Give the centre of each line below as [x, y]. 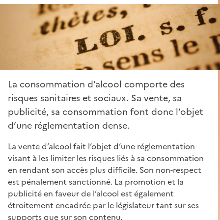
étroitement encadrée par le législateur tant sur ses [103, 205]
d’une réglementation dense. [69, 125]
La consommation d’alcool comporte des [96, 84]
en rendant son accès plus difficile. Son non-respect [105, 170]
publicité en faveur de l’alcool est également [91, 193]
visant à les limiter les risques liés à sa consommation [106, 158]
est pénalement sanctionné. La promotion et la [96, 181]
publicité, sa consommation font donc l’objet [106, 111]
